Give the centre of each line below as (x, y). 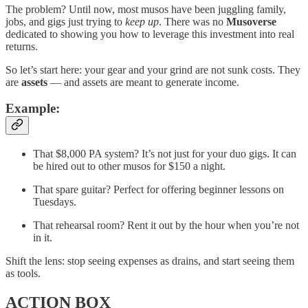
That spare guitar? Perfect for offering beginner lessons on (158, 189)
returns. (22, 46)
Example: (33, 109)
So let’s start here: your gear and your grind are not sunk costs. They (153, 69)
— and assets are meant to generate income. (143, 82)
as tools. (23, 273)
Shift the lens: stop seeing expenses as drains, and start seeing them (150, 261)
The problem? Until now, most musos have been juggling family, (146, 9)
